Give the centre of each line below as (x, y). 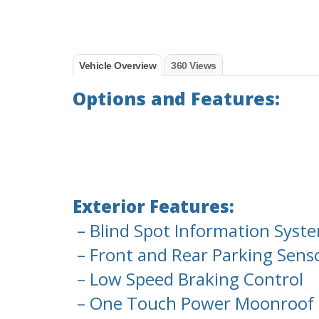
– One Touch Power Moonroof (193, 303)
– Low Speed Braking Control (188, 279)
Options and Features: (176, 99)
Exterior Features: (153, 206)
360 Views (194, 66)
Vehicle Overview (117, 66)
